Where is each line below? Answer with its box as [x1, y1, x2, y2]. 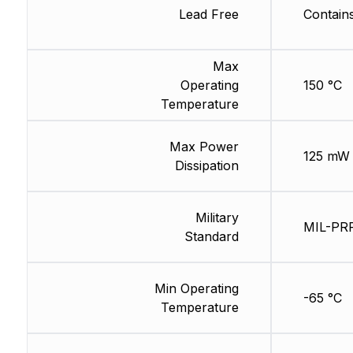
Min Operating [154, 281, 239, 297]
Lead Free [178, 6, 239, 23]
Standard [184, 229, 239, 245]
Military [195, 210, 239, 226]
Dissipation [174, 158, 239, 174]
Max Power [169, 139, 239, 155]
